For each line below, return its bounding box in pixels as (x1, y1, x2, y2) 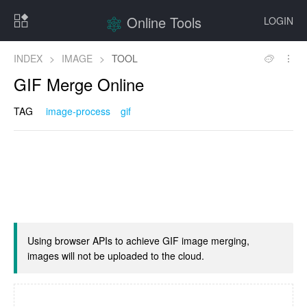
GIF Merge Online (14, 72, 144, 96)
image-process (46, 104, 110, 118)
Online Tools (127, 12, 201, 32)
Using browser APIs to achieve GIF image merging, (27, 234, 249, 247)
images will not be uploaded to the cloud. (27, 249, 204, 262)
